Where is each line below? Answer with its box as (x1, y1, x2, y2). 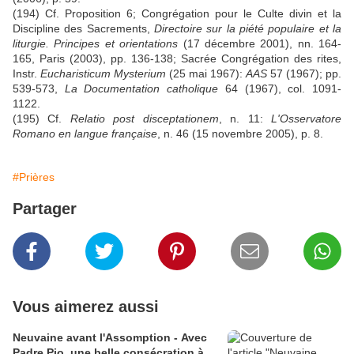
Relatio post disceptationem (70, 112, 219, 125)
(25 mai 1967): (166, 67, 246, 80)
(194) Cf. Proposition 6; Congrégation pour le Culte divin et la (13, 7, 341, 20)
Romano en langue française (13, 127, 157, 140)
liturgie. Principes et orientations (13, 37, 183, 50)
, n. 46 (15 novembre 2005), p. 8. (157, 127, 323, 140)
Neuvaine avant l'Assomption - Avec (13, 331, 207, 344)
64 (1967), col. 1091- (218, 82, 342, 95)
